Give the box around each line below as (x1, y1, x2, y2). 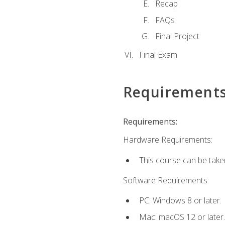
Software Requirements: (123, 174, 209, 186)
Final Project (155, 31, 199, 42)
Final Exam (139, 49, 177, 61)
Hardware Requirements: (123, 134, 212, 146)
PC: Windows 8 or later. (139, 195, 221, 206)
